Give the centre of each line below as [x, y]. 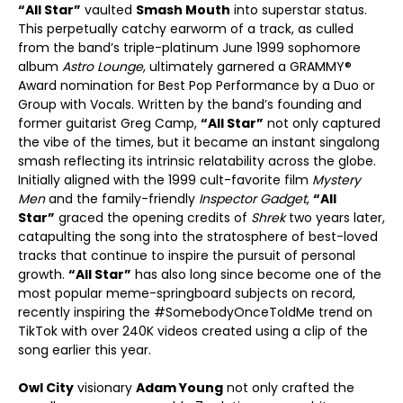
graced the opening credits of [153, 218]
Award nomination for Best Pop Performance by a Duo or [197, 85]
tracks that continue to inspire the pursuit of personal [187, 255]
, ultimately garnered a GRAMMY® [247, 67]
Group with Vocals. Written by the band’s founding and [190, 104]
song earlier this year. [85, 350]
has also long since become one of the [256, 274]
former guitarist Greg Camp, [109, 123]
